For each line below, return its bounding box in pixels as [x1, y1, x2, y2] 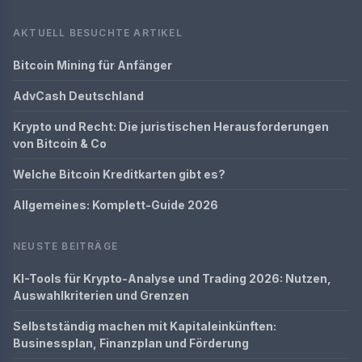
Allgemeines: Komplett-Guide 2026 [13, 197, 218, 212]
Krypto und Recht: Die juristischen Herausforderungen [13, 119, 329, 133]
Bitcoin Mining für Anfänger [13, 57, 172, 72]
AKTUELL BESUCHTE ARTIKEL [13, 26, 183, 39]
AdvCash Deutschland [13, 88, 144, 103]
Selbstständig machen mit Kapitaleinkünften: [13, 318, 276, 333]
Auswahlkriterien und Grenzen [13, 288, 189, 302]
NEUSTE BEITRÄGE [13, 239, 118, 252]
